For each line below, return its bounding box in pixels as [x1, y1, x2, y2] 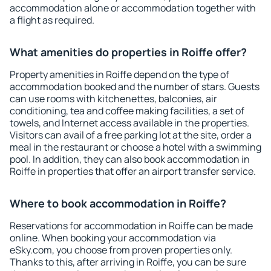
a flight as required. [10, 13, 94, 27]
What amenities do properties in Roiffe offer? [10, 45, 247, 59]
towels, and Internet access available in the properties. [10, 116, 249, 129]
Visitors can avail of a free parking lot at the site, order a [10, 128, 252, 142]
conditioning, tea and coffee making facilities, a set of [10, 104, 244, 117]
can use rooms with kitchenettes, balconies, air [10, 92, 217, 105]
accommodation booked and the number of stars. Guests [10, 80, 260, 93]
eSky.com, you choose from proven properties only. [10, 243, 232, 256]
